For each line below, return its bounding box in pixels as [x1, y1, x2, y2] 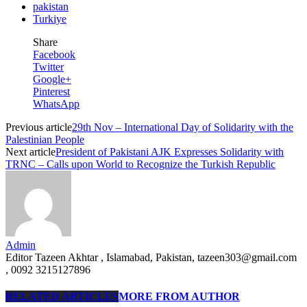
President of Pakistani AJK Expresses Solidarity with [56, 145, 284, 158]
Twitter [33, 60, 64, 73]
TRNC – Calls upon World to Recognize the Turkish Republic [5, 158, 275, 170]
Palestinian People [5, 133, 84, 145]
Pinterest [33, 85, 70, 97]
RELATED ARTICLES [5, 291, 119, 303]
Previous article [5, 121, 72, 133]
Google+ [33, 73, 71, 85]
